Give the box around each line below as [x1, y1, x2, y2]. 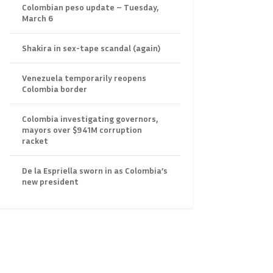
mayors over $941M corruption [21, 124, 142, 135]
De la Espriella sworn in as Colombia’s [21, 165, 168, 176]
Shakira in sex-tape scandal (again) [21, 43, 160, 54]
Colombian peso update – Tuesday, [21, 2, 158, 13]
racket [21, 135, 48, 146]
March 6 [21, 13, 53, 24]
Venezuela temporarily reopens [21, 73, 146, 83]
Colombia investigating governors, [21, 113, 158, 124]
